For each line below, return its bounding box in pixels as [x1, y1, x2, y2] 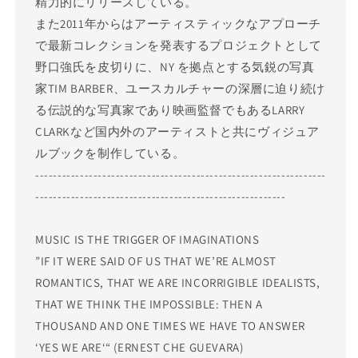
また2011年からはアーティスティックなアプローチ [35, 16, 322, 32]
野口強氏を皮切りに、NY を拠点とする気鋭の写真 [35, 59, 315, 75]
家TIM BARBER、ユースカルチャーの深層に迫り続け [35, 81, 325, 97]
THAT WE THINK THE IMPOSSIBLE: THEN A [35, 296, 263, 312]
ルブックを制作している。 [35, 145, 185, 161]
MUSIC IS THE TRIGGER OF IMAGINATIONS [35, 232, 260, 248]
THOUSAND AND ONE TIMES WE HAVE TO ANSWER [35, 318, 306, 334]
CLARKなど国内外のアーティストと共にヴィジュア [35, 124, 320, 140]
